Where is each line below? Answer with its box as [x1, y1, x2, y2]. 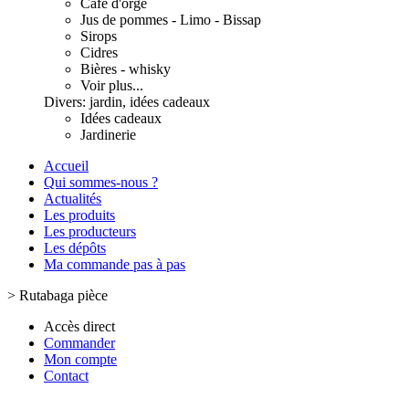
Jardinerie [80, 127, 136, 142]
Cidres [80, 45, 118, 60]
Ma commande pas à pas [44, 257, 185, 272]
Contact [44, 368, 89, 383]
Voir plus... [80, 78, 143, 93]
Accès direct [44, 319, 115, 334]
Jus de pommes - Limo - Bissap [80, 12, 261, 27]
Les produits [44, 207, 115, 223]
